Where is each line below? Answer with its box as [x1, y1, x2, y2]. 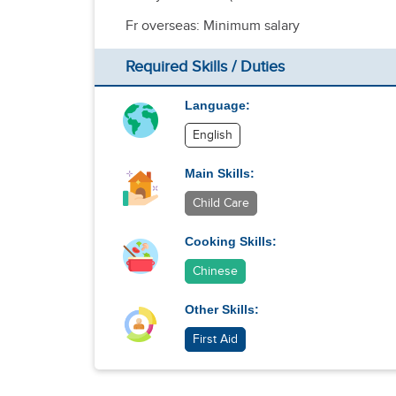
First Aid [193, 332, 239, 346]
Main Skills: [185, 166, 255, 180]
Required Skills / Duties [126, 57, 285, 76]
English [193, 128, 233, 142]
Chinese [193, 264, 239, 278]
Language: [185, 98, 251, 112]
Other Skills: [185, 302, 260, 316]
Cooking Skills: [185, 234, 278, 248]
